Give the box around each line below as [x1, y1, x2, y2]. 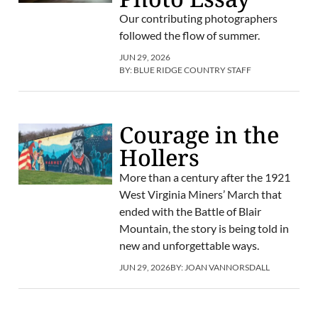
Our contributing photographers [119, 11, 278, 26]
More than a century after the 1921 [119, 170, 290, 185]
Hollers [119, 142, 199, 173]
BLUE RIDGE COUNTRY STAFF [133, 65, 251, 76]
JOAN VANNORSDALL [184, 262, 270, 273]
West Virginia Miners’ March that [119, 187, 282, 202]
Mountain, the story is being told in [119, 221, 289, 236]
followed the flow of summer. [119, 28, 260, 43]
